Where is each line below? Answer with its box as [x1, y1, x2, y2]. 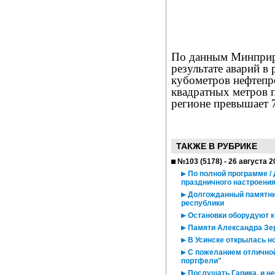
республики [181, 199, 224, 207]
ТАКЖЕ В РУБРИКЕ [176, 141, 257, 151]
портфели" [181, 257, 222, 265]
